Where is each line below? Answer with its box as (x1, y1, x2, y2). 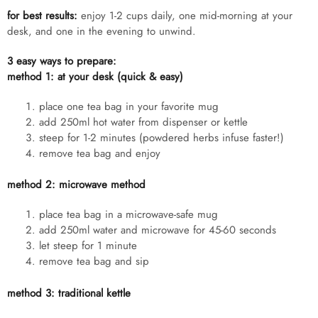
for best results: (7, 7, 77, 23)
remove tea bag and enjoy (39, 145, 160, 161)
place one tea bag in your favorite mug (39, 98, 219, 114)
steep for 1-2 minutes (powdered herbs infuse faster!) (39, 129, 284, 146)
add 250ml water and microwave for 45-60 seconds (39, 222, 276, 238)
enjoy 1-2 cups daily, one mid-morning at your (77, 7, 292, 23)
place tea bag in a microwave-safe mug (39, 207, 218, 223)
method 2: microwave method (7, 177, 146, 193)
